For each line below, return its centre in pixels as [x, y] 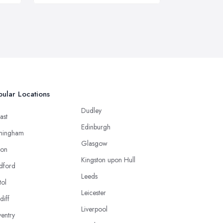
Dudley [91, 110]
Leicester [94, 192]
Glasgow [94, 143]
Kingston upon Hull [108, 160]
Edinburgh [96, 127]
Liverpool [94, 209]
